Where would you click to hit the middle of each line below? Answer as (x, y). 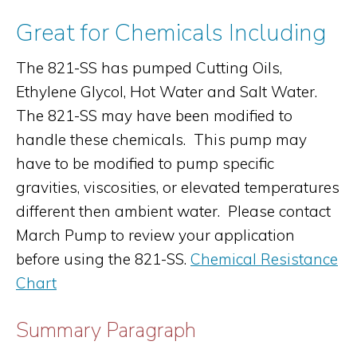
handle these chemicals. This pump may (161, 139)
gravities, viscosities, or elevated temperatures (178, 187)
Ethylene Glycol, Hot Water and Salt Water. (169, 92)
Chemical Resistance (264, 259)
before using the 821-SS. (103, 259)
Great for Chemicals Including (171, 33)
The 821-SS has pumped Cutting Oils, (149, 68)
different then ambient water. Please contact (173, 211)
